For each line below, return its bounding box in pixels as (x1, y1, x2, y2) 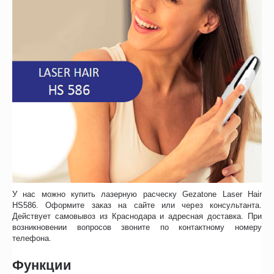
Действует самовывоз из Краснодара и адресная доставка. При (12, 211, 262, 221)
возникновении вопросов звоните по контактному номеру (12, 222, 262, 232)
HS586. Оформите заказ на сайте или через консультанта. (12, 200, 262, 210)
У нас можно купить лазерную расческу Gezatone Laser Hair (12, 189, 262, 199)
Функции (12, 257, 72, 273)
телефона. (12, 233, 52, 243)
